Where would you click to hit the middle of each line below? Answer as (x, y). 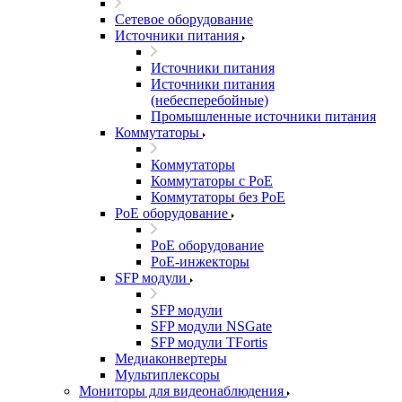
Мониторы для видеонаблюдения (181, 391)
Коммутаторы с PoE (212, 181)
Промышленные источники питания (263, 116)
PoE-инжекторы (200, 262)
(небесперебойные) (210, 100)
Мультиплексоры (167, 375)
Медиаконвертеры (171, 358)
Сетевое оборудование (184, 19)
